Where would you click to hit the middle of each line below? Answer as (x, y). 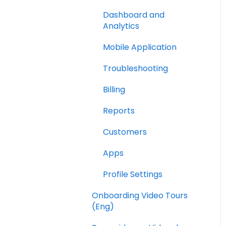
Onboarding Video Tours (140, 195)
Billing (114, 89)
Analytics (121, 26)
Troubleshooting (135, 68)
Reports (119, 110)
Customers (125, 132)
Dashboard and (134, 15)
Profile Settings (133, 174)
